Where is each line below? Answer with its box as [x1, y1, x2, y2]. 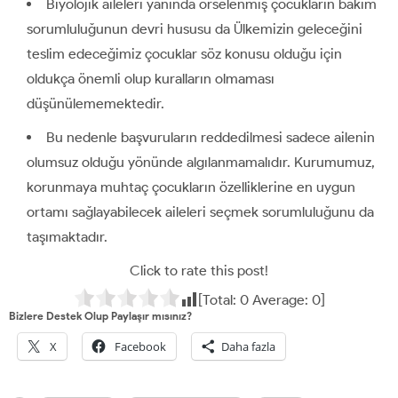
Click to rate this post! [130, 261, 268, 279]
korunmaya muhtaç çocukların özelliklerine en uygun [27, 178, 355, 195]
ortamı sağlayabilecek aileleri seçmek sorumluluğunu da [27, 203, 374, 220]
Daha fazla [221, 338, 275, 354]
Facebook [115, 338, 166, 354]
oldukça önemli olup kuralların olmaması [27, 69, 275, 87]
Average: [248, 291, 312, 308]
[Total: [197, 291, 240, 308]
